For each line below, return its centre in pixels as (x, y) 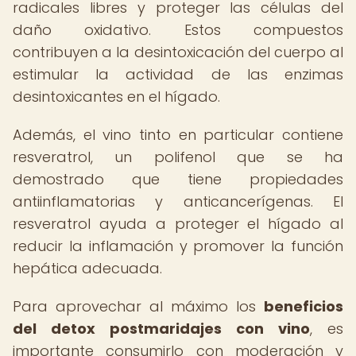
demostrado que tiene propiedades (178, 179)
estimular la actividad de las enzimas (178, 74)
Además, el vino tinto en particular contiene (178, 135)
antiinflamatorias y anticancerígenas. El (178, 201)
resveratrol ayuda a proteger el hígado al (178, 224)
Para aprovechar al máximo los (138, 306)
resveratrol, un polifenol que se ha (178, 157)
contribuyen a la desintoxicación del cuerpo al (178, 52)
